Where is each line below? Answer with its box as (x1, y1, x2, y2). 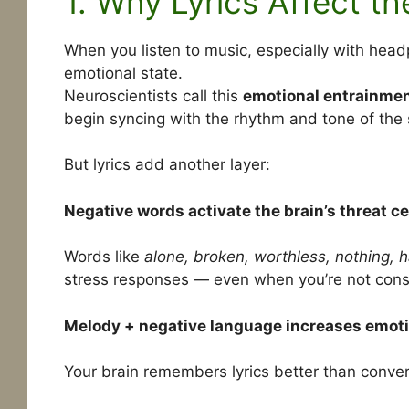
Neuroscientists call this (63, 86, 243, 105)
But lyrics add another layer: (63, 155, 270, 174)
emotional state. (63, 63, 183, 82)
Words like (63, 247, 144, 267)
